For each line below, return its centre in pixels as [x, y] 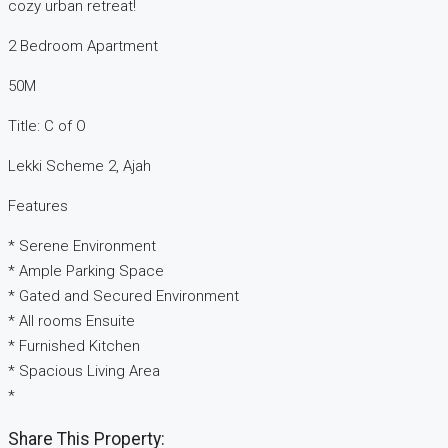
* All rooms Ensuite [71, 321]
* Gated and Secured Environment [123, 296]
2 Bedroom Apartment [83, 46]
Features [38, 206]
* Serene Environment [82, 246]
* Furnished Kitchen [74, 346]
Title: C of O [47, 126]
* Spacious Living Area [84, 371]
